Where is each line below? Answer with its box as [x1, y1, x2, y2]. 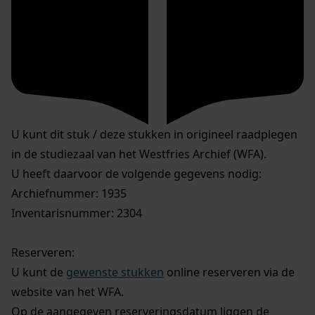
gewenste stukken [66, 264, 164, 281]
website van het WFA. [11, 284, 124, 300]
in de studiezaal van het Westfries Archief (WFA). [11, 146, 266, 162]
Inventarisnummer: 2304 [11, 205, 142, 221]
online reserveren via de [164, 264, 295, 281]
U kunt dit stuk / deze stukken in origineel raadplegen [11, 127, 297, 143]
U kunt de [11, 264, 66, 281]
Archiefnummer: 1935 [11, 186, 127, 202]
